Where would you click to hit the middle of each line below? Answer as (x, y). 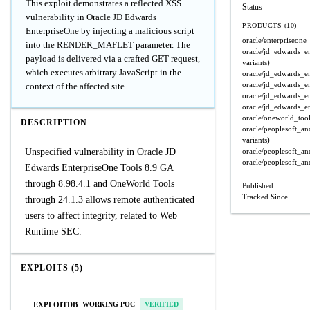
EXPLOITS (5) (52, 268)
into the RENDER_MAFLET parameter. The (108, 45)
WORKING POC (109, 304)
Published (258, 185)
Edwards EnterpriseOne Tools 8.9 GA (99, 168)
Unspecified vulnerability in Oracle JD (100, 152)
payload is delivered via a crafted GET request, (113, 58)
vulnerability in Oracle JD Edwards (91, 17)
